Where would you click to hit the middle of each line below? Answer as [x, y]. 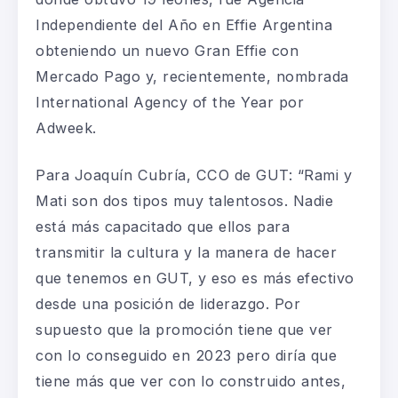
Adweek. [66, 127]
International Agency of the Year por [170, 102]
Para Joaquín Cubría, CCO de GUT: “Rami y [194, 175]
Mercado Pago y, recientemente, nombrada [192, 76]
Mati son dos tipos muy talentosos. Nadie [184, 200]
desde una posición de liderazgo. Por [168, 303]
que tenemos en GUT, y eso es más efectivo [195, 278]
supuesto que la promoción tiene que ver [184, 329]
